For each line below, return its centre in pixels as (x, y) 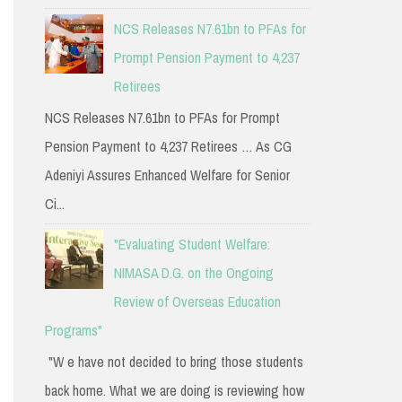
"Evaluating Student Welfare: (192, 245)
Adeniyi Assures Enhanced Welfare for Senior (167, 175)
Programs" (73, 331)
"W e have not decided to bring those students (174, 362)
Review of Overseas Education (197, 302)
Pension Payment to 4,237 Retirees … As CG (168, 147)
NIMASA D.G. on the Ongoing (193, 273)
